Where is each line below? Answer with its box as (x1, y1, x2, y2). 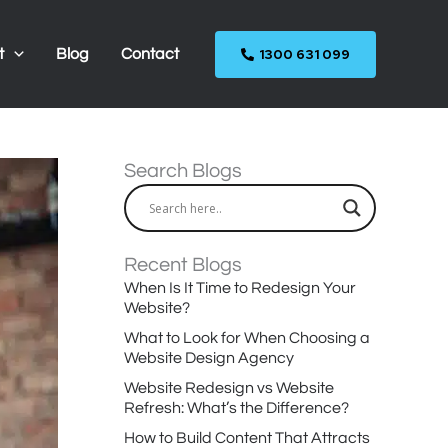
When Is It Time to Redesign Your (124, 280, 356, 296)
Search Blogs (124, 161, 242, 181)
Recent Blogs (124, 255, 242, 275)
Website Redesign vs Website (124, 380, 334, 396)
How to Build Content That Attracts (124, 430, 370, 446)
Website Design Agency (124, 350, 294, 366)
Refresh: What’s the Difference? (124, 400, 349, 416)
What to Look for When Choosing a (124, 330, 370, 346)
